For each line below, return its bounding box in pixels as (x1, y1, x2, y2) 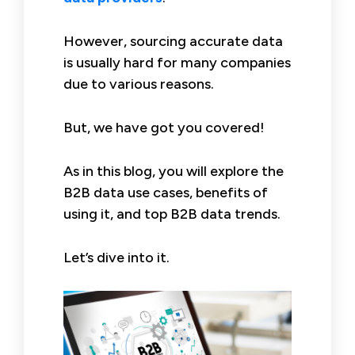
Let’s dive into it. (63, 248, 170, 266)
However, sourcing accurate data (63, 32, 283, 50)
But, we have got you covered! (63, 118, 265, 136)
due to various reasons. (63, 74, 214, 93)
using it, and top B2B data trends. (63, 204, 281, 223)
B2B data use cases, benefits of (63, 183, 268, 201)
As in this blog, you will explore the (63, 162, 284, 180)
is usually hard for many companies (63, 53, 291, 71)
